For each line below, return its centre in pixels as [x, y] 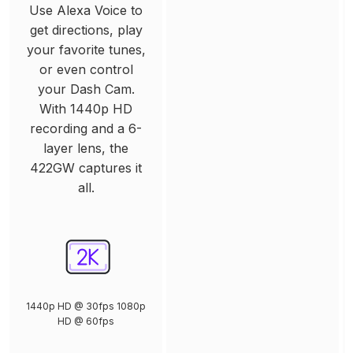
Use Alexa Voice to [86, 10]
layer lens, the [86, 148]
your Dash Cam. [86, 89]
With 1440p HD [86, 108]
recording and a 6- [86, 128]
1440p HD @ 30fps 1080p [86, 306]
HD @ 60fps [86, 321]
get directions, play [86, 30]
